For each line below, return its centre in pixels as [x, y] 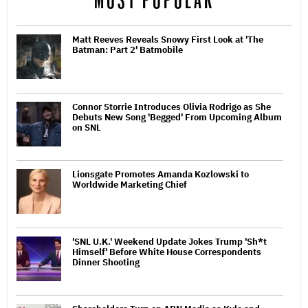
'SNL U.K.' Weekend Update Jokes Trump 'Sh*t [169, 241]
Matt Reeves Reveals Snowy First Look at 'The [168, 39]
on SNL [87, 127]
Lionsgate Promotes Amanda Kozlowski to [161, 174]
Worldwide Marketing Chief [130, 184]
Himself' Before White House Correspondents [167, 252]
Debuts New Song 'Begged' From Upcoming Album [177, 117]
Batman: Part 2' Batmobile [128, 49]
